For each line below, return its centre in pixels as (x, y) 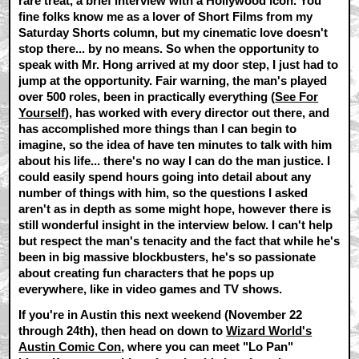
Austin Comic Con (70, 346)
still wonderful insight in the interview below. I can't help (176, 225)
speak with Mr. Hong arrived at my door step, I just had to (179, 65)
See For (297, 97)
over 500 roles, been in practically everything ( (147, 97)
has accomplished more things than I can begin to (158, 129)
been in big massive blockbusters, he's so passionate (167, 257)
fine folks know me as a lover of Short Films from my (166, 17)
